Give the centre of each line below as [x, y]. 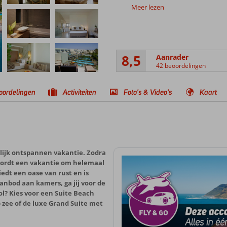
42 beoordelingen [181, 65]
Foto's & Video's [148, 92]
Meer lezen [147, 7]
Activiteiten [80, 92]
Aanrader [172, 57]
